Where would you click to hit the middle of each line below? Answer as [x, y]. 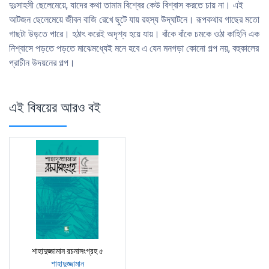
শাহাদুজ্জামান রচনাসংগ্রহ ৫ [67, 251]
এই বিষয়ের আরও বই [55, 107]
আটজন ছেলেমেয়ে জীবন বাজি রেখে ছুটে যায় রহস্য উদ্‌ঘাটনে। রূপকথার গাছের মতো [134, 20]
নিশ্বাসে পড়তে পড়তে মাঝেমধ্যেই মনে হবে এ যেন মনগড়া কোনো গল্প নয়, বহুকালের [134, 49]
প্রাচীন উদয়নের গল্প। [42, 63]
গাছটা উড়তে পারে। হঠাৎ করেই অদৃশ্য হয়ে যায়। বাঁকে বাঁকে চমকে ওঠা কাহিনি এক [134, 34]
